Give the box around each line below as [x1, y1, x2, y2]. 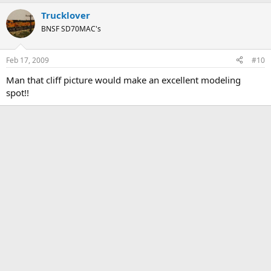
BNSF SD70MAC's [41, 24, 101, 34]
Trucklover [41, 9, 90, 22]
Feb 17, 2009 [6, 54, 49, 65]
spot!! [6, 86, 29, 99]
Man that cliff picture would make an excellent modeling [6, 73, 241, 86]
